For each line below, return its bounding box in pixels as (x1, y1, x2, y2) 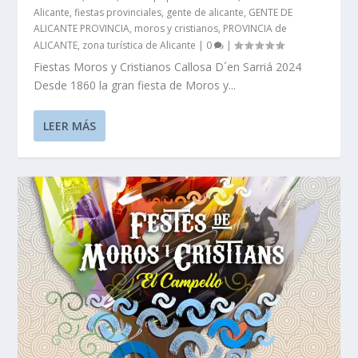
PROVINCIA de (223, 22, 288, 36)
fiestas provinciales (74, 6, 162, 20)
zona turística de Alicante (82, 38, 197, 53)
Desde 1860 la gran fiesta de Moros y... (34, 78, 237, 93)
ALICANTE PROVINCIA (34, 22, 130, 36)
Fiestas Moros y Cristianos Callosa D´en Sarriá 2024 (34, 59, 302, 75)
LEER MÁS (43, 118, 97, 134)
